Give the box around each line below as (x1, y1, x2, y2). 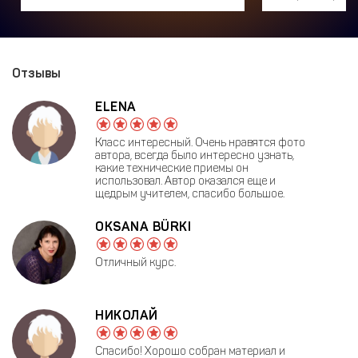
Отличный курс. (95, 255, 176, 269)
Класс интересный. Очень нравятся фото (95, 135, 305, 149)
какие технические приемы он (95, 161, 249, 175)
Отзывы (12, 65, 61, 81)
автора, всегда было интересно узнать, (95, 148, 294, 162)
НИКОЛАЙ (95, 307, 158, 323)
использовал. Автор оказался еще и (95, 173, 276, 188)
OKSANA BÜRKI (95, 218, 191, 234)
